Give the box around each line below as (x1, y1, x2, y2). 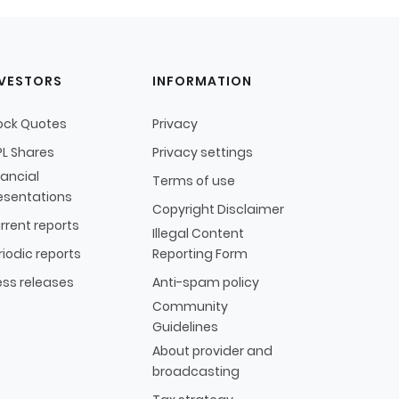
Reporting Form (152, 245, 248, 264)
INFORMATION (152, 72, 252, 91)
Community (152, 297, 228, 316)
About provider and (152, 342, 273, 361)
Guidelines (152, 318, 218, 337)
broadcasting (152, 362, 240, 381)
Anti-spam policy (152, 273, 259, 292)
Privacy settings (152, 143, 253, 162)
